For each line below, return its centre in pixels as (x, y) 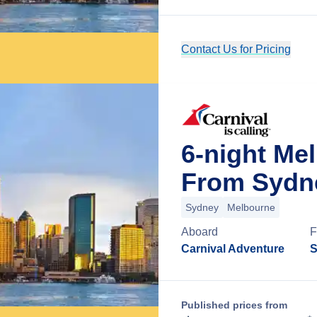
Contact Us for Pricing (236, 49)
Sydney (202, 207)
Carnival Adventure (233, 249)
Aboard (200, 232)
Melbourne (251, 207)
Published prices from (234, 305)
